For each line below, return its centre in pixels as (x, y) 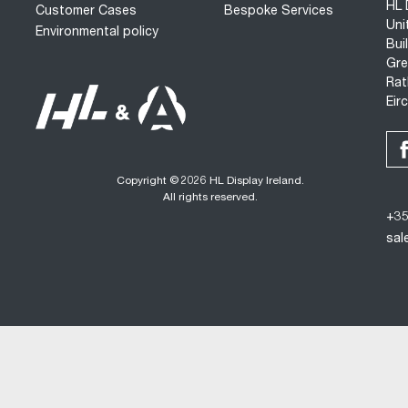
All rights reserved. (211, 197)
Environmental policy (97, 33)
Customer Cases (86, 11)
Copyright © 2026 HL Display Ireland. (211, 181)
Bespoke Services (279, 11)
